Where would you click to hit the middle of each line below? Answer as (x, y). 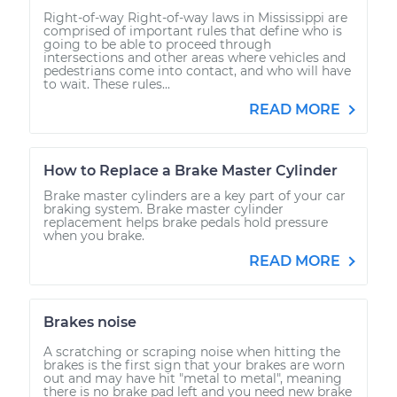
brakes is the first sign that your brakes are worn (194, 365)
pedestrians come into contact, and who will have (197, 70)
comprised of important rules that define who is (193, 31)
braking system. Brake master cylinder (163, 209)
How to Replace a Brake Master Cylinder (191, 170)
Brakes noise (90, 322)
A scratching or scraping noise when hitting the (192, 351)
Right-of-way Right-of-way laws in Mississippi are (195, 17)
